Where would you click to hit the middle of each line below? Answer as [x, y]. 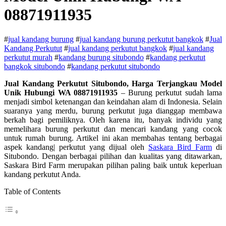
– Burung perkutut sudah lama [170, 93]
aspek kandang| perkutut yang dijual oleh [76, 147]
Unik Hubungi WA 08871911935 [61, 93]
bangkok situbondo [35, 67]
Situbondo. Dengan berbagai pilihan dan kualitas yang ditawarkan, [113, 156]
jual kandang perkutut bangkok [118, 48]
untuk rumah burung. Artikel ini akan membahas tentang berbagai [113, 138]
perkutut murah [28, 58]
